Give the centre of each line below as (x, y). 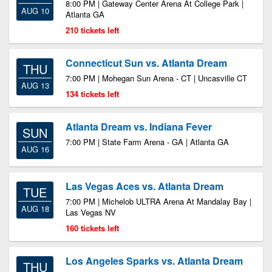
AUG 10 (35, 11)
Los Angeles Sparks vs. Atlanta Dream (154, 261)
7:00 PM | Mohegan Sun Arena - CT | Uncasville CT (156, 78)
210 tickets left (92, 30)
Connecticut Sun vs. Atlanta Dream (146, 63)
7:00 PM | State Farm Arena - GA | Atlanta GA (147, 142)
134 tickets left (92, 94)
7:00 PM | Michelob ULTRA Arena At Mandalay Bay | (158, 201)
